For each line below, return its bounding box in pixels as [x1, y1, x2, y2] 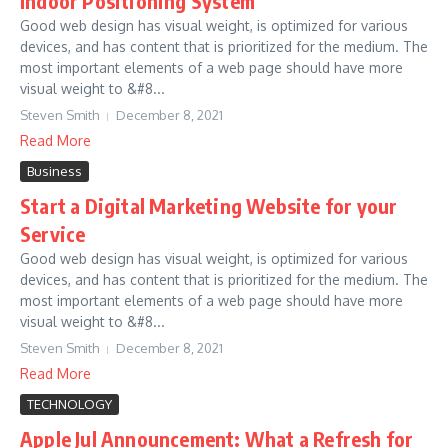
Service [20, 221, 86, 246]
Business [27, 163, 82, 179]
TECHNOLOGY [27, 396, 112, 412]
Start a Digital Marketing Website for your [20, 193, 398, 218]
